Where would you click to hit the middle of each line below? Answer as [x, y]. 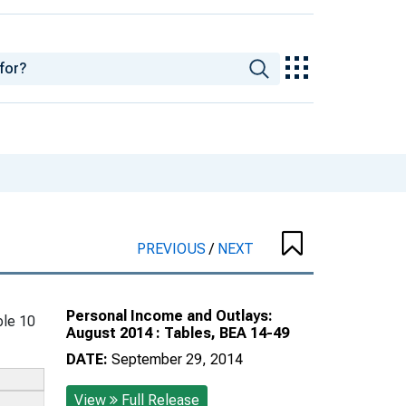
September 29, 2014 [177, 359]
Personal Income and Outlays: [169, 315]
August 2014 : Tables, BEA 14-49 [178, 333]
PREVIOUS [173, 248]
